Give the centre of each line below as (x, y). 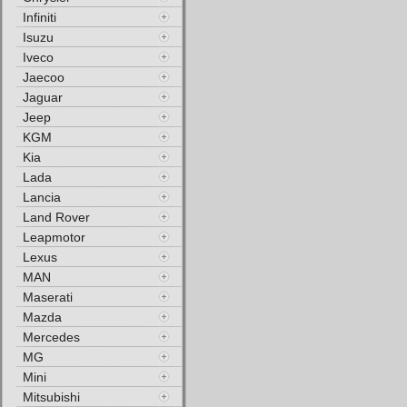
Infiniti (40, 17)
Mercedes (51, 337)
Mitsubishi (51, 397)
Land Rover (56, 217)
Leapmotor (54, 237)
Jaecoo (44, 77)
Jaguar (43, 97)
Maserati (48, 297)
